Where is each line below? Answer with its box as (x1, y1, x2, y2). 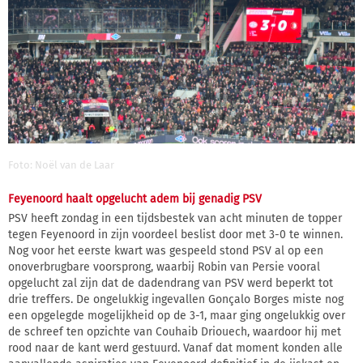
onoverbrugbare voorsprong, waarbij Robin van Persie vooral (8, 259, 320, 274)
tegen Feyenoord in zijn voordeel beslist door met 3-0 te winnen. (8, 227, 343, 241)
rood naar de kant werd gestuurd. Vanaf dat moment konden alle (8, 340, 343, 355)
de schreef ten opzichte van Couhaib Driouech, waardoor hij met (8, 324, 341, 339)
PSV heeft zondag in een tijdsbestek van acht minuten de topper (8, 211, 342, 225)
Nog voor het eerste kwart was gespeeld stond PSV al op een (8, 243, 323, 258)
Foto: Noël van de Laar (8, 159, 114, 171)
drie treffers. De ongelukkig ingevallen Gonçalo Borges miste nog (8, 292, 344, 306)
